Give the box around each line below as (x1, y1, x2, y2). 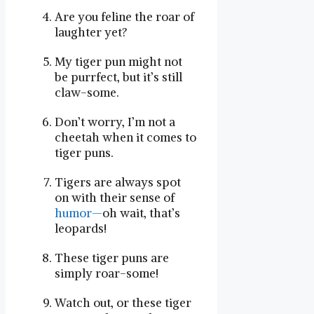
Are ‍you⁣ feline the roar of (55, 9, 194, 25)
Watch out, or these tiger (55, 295, 191, 311)
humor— (55, 205, 102, 221)
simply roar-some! (55, 266, 158, 282)
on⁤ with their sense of (55, 190, 175, 206)
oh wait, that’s (102, 205, 180, 221)
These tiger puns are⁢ (55, 250, 169, 266)
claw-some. (55, 85, 119, 101)
